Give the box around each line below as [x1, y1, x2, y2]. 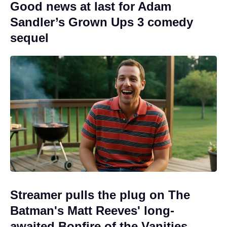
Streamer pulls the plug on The [10, 188, 190, 202]
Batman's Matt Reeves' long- [10, 204, 174, 218]
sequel [10, 30, 49, 45]
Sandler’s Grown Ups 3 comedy [10, 15, 193, 29]
